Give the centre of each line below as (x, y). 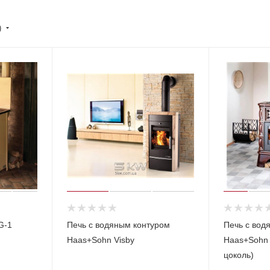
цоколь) (238, 255)
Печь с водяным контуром (118, 224)
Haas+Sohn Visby (100, 240)
